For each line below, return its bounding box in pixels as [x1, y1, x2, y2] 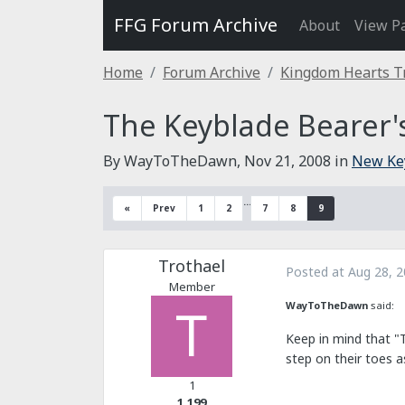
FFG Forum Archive [114, 13, 278, 37]
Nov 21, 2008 [244, 151, 331, 171]
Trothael [158, 255, 225, 277]
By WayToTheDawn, [103, 151, 244, 171]
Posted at [286, 263, 348, 280]
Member [168, 278, 215, 295]
